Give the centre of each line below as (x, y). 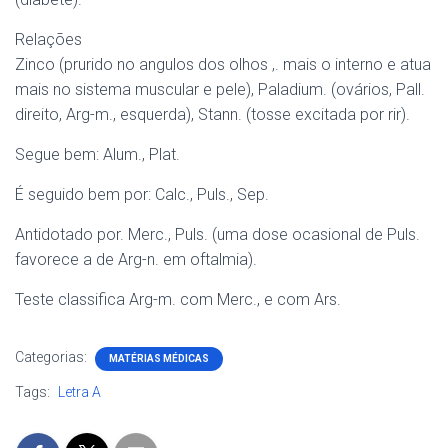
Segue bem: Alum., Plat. (97, 154)
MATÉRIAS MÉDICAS (159, 358)
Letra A (79, 392)
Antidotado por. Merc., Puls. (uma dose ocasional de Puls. (217, 234)
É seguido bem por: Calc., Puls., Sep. (142, 194)
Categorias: (52, 357)
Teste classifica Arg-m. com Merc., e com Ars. (178, 299)
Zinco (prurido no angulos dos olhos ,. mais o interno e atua (223, 64)
